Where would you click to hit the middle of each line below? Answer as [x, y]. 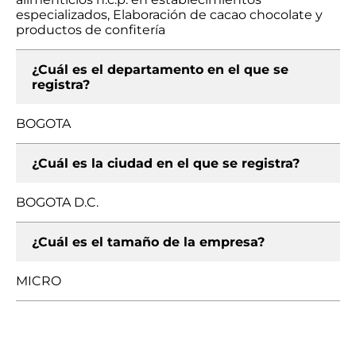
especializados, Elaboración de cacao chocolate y [169, 15]
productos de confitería [91, 30]
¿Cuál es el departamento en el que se [160, 70]
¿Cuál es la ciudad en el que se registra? [166, 163]
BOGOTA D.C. [57, 202]
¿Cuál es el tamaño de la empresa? [148, 242]
